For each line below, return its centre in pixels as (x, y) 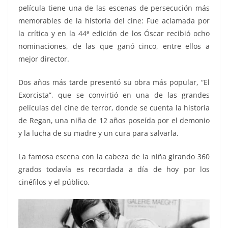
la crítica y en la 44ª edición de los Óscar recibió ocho (114, 34)
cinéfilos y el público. (54, 182)
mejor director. (44, 59)
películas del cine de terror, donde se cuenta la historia (114, 108)
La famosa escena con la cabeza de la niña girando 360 (114, 157)
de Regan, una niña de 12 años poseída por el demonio (114, 121)
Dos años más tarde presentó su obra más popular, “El (114, 82)
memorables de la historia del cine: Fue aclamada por (114, 21)
